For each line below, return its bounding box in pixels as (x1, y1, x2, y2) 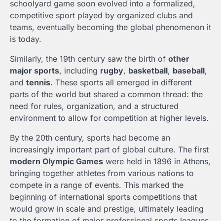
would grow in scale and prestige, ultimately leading (10, 203, 204, 214)
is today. (10, 34, 41, 44)
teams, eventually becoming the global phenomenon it (10, 22, 211, 32)
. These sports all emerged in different (50, 77, 192, 87)
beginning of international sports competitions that (10, 191, 197, 202)
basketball (128, 65, 168, 75)
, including (59, 65, 100, 75)
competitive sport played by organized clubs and (10, 10, 193, 20)
